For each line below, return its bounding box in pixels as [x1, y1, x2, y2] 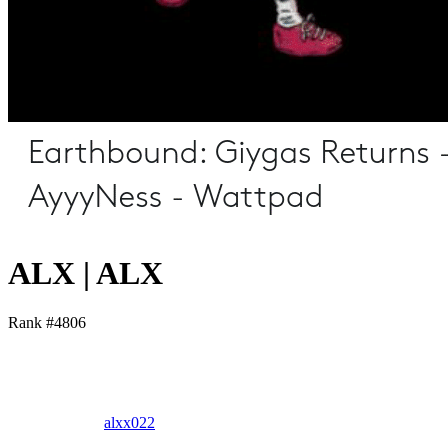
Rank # [8, 313, 54, 331]
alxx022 [104, 413, 155, 431]
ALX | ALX [8, 255, 163, 292]
